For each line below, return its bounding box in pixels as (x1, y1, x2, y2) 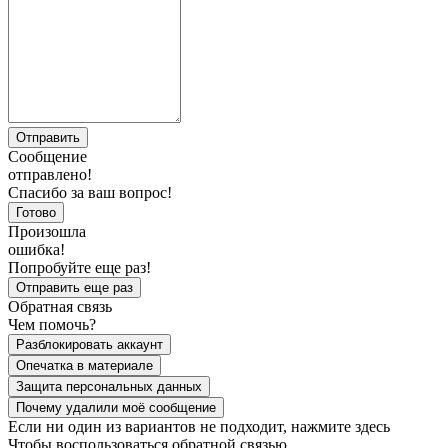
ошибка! (8, 240, 65, 258)
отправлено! (8, 165, 92, 183)
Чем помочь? (8, 315, 96, 333)
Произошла (8, 222, 86, 240)
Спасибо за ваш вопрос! (8, 183, 172, 201)
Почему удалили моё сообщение (16, 399, 216, 415)
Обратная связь (8, 297, 112, 315)
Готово (16, 204, 56, 220)
